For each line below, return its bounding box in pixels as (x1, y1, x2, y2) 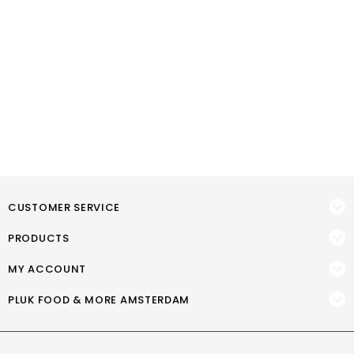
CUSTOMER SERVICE (8, 200, 121, 215)
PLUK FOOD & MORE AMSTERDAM (8, 292, 190, 307)
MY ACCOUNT (8, 262, 86, 277)
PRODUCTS (8, 231, 70, 246)
